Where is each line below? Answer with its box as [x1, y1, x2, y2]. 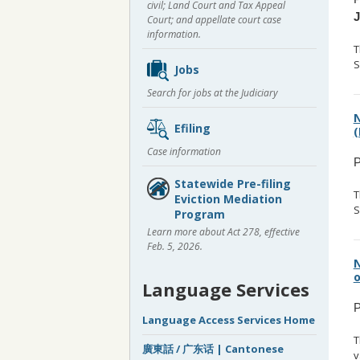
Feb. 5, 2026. [147, 239, 202, 253]
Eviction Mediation [174, 191, 282, 207]
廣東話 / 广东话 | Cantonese [142, 342, 284, 356]
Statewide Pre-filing [174, 176, 291, 191]
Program [174, 207, 225, 222]
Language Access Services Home [142, 313, 315, 327]
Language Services [142, 277, 309, 301]
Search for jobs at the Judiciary [147, 86, 278, 100]
